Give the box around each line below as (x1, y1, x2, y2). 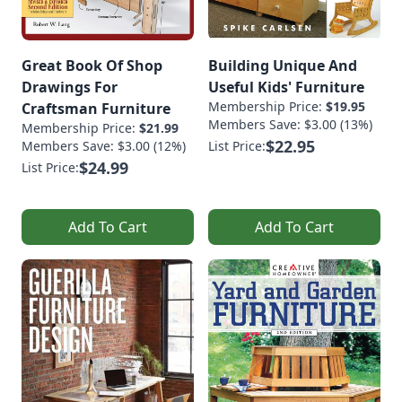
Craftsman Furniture (22, 99, 170, 119)
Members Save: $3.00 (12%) (22, 137, 186, 155)
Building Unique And (208, 56, 357, 76)
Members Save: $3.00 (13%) (208, 116, 372, 134)
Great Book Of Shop (22, 56, 162, 76)
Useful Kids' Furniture (208, 77, 364, 98)
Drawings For (22, 77, 118, 98)
